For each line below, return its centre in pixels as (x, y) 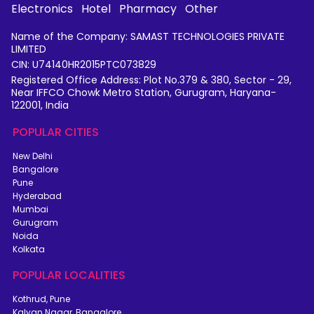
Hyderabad (37, 196)
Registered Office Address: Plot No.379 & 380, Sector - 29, (151, 80)
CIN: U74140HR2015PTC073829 (84, 65)
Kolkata (29, 250)
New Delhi (33, 156)
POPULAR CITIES (56, 132)
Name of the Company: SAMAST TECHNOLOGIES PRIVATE (148, 37)
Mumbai (30, 210)
